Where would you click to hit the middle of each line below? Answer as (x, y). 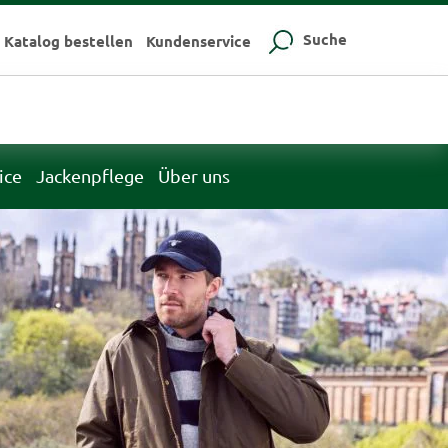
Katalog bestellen (68, 41)
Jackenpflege (89, 175)
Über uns (193, 175)
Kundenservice (198, 41)
